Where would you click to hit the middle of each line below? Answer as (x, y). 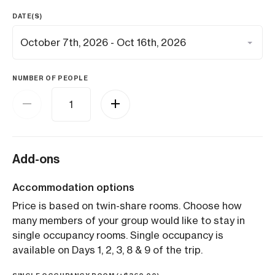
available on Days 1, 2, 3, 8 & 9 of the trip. (107, 250)
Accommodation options (73, 187)
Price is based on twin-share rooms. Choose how (127, 206)
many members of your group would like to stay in (129, 220)
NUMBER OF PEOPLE (50, 78)
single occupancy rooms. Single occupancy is (118, 235)
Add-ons (36, 159)
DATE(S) (27, 16)
